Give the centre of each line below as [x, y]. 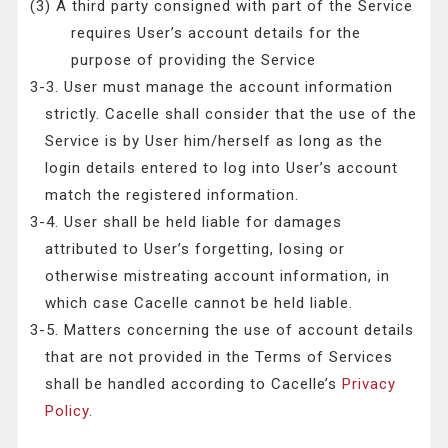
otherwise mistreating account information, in [218, 276]
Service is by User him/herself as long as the [214, 141]
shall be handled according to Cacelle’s [194, 384]
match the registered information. [172, 195]
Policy [67, 411]
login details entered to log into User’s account [222, 168]
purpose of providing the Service [193, 60]
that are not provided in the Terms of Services [219, 357]
